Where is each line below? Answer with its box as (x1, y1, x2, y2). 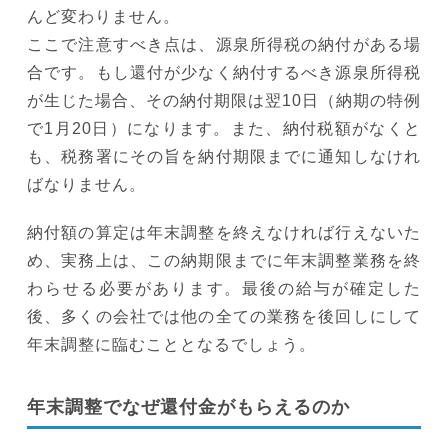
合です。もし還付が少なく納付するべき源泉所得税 (27, 63, 421, 81)
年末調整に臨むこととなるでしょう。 (27, 335, 316, 353)
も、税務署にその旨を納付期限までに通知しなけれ (27, 147, 421, 165)
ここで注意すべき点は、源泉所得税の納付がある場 (27, 35, 421, 53)
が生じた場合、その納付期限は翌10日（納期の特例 (27, 91, 421, 109)
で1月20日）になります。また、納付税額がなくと (27, 119, 421, 137)
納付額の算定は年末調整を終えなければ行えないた (27, 223, 421, 241)
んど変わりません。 (27, 7, 180, 25)
